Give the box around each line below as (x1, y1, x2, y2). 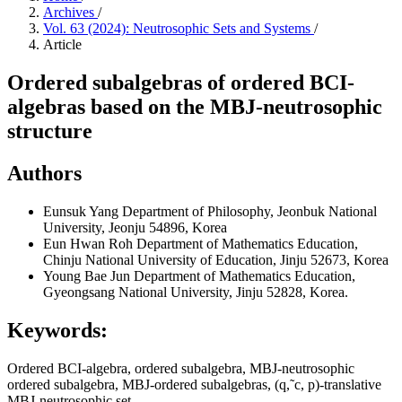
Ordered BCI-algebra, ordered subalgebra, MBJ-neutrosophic (7, 360, 354, 376)
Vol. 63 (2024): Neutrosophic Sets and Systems (43, 21, 314, 36)
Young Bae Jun (43, 267, 134, 284)
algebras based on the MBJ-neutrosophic (7, 94, 382, 118)
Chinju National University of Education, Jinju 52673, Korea (43, 251, 389, 267)
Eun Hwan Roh (43, 235, 136, 251)
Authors (7, 161, 82, 185)
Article (43, 37, 82, 52)
